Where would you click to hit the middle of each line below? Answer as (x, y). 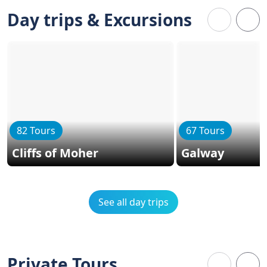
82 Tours (36, 131)
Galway (203, 153)
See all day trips (133, 202)
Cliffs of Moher (55, 153)
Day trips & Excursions (100, 20)
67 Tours (205, 131)
